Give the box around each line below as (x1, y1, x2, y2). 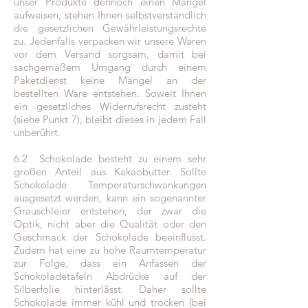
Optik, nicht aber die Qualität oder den (14, 217, 206, 231)
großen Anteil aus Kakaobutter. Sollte (14, 165, 206, 179)
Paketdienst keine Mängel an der (14, 74, 206, 87)
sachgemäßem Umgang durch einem (14, 60, 206, 74)
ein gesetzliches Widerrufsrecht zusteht (14, 100, 206, 113)
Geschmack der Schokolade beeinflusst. (14, 230, 206, 244)
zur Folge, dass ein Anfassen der (14, 256, 206, 270)
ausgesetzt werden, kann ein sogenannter (14, 191, 206, 205)
